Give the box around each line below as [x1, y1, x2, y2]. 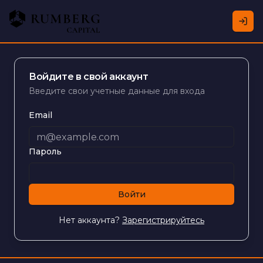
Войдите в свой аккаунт [29, 71, 149, 82]
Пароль [29, 146, 62, 157]
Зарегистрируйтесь [122, 215, 204, 225]
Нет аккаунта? [59, 215, 120, 225]
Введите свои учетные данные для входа [29, 86, 205, 96]
